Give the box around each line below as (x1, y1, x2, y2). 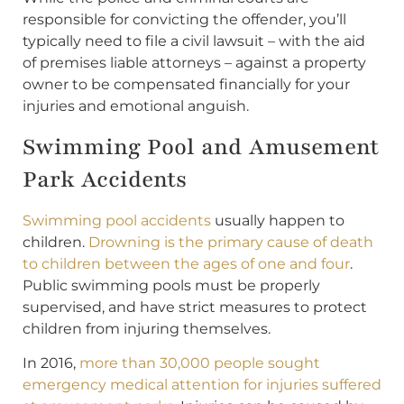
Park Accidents (23, 163, 188, 195)
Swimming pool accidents (23, 211, 211, 229)
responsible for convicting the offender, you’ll (23, 11, 346, 29)
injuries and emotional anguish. (23, 97, 249, 115)
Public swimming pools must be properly (23, 276, 320, 294)
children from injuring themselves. (23, 319, 271, 337)
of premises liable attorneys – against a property (23, 54, 366, 72)
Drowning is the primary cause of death (88, 233, 373, 251)
